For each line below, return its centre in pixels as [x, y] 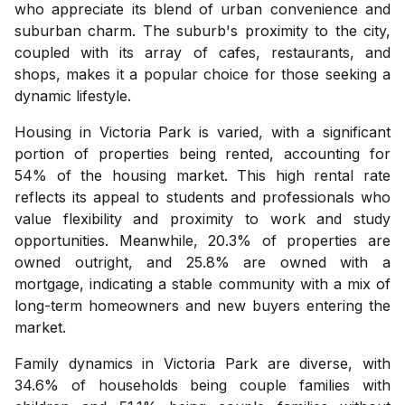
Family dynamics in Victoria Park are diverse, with [202, 363]
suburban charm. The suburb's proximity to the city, [202, 30]
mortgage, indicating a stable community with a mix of [202, 283]
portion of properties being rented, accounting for [202, 153]
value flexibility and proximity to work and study [202, 218]
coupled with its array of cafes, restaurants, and [202, 52]
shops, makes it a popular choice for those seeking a [202, 74]
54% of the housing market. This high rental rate [202, 175]
